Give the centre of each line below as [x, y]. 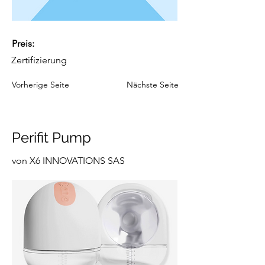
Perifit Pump [51, 138]
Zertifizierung [39, 60]
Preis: [23, 43]
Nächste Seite [153, 85]
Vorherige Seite [41, 85]
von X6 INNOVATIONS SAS [68, 161]
